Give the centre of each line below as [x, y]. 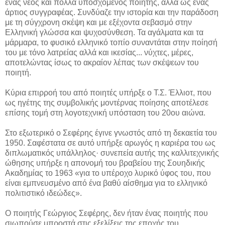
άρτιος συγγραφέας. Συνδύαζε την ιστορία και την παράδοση [112, 12]
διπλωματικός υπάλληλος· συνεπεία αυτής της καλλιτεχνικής [112, 153]
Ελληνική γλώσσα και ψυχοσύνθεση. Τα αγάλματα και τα [104, 32]
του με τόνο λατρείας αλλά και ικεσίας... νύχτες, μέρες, [99, 52]
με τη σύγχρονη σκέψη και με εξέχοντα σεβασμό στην [98, 22]
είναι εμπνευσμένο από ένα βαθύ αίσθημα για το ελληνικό [106, 183]
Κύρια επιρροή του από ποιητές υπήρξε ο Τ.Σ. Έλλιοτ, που [108, 92]
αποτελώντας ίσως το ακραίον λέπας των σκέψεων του [102, 62]
